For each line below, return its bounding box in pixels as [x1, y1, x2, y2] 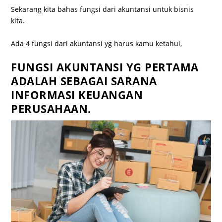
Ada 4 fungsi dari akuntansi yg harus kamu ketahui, [11, 38, 182, 48]
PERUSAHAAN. [11, 101, 91, 116]
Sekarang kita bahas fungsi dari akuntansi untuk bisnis [11, 4, 194, 14]
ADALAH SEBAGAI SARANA [11, 73, 157, 89]
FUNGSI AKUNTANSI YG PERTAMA [11, 59, 199, 75]
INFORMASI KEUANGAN [11, 87, 143, 103]
